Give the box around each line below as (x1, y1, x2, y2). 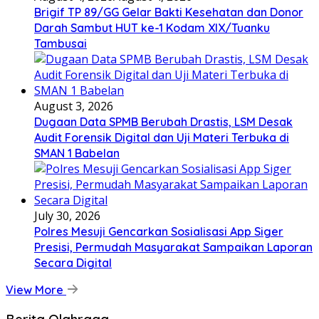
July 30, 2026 (34, 207, 100, 224)
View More (6, 282, 66, 297)
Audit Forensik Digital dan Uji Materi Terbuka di (34, 130, 289, 145)
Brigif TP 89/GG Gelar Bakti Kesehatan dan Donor (34, 4, 303, 19)
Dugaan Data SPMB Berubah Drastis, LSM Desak (34, 114, 293, 129)
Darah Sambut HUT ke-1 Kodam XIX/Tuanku (34, 20, 270, 35)
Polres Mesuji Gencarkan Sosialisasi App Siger (34, 224, 283, 239)
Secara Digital (34, 255, 112, 270)
